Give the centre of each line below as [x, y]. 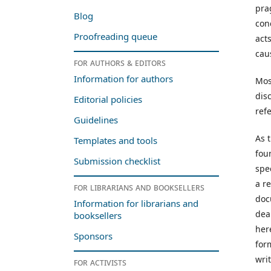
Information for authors [123, 79]
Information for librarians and [136, 204]
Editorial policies [108, 100]
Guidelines [96, 120]
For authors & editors [120, 63]
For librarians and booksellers [139, 187]
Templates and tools [117, 141]
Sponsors [93, 236]
